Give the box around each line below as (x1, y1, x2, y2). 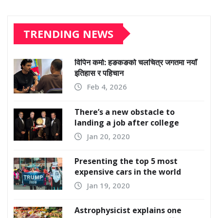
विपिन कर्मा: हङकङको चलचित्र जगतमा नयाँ (74, 56, 197, 68)
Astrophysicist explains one (74, 204, 182, 216)
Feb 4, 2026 (87, 81, 127, 91)
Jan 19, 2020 (87, 180, 130, 190)
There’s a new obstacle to (74, 106, 175, 117)
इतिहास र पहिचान (74, 67, 124, 78)
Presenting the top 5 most (74, 155, 178, 166)
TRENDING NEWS (23, 26, 113, 41)
